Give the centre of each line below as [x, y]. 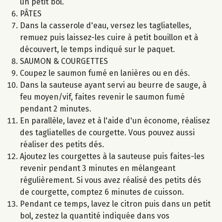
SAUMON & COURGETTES [64, 61]
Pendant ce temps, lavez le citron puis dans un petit [115, 204]
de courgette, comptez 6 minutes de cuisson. [102, 192]
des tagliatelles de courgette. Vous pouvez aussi [107, 133]
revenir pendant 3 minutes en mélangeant [98, 168]
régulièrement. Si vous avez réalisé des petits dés [111, 180]
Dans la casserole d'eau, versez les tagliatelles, [106, 26]
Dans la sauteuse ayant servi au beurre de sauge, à [113, 85]
